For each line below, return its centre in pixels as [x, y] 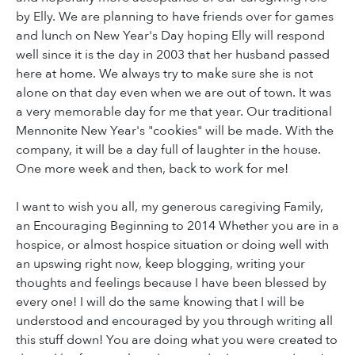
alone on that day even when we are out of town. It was [174, 92]
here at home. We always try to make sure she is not [164, 73]
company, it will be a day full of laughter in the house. [168, 149]
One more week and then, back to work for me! [152, 168]
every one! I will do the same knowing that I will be [160, 302]
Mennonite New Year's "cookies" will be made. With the [175, 130]
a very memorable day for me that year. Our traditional [174, 111]
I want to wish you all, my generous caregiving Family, [170, 206]
